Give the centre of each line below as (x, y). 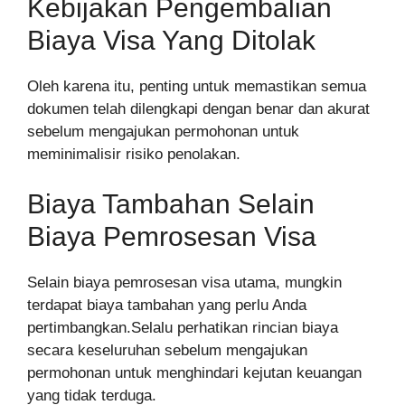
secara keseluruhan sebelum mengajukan (167, 351)
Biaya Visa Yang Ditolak (171, 40)
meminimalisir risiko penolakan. (134, 154)
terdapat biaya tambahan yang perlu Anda (167, 306)
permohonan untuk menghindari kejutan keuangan (194, 373)
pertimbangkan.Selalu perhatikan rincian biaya (183, 328)
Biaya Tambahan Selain (171, 204)
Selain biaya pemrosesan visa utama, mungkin (184, 283)
